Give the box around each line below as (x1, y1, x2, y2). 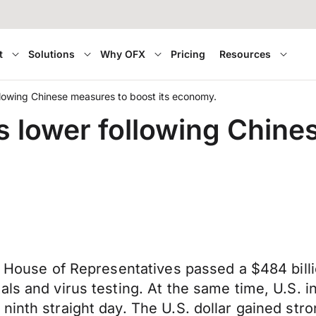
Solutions (28, 48, 75, 60)
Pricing (171, 48, 206, 60)
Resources (219, 48, 272, 60)
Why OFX (100, 48, 146, 60)
